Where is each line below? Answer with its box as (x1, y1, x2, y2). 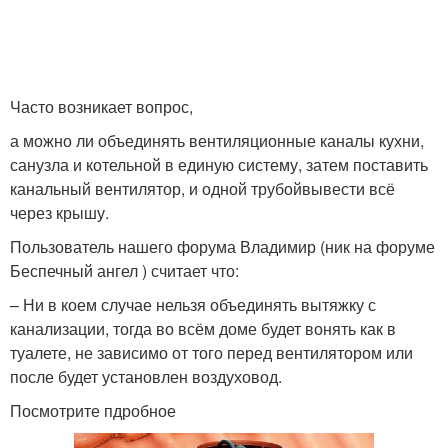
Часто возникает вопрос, (10, 94, 193, 118)
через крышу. (10, 200, 109, 224)
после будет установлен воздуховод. (10, 364, 282, 388)
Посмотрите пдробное (10, 398, 176, 422)
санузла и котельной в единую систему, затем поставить (10, 152, 428, 176)
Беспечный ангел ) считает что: (10, 258, 239, 282)
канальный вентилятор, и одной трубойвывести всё (10, 176, 395, 200)
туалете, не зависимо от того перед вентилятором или (10, 340, 413, 364)
